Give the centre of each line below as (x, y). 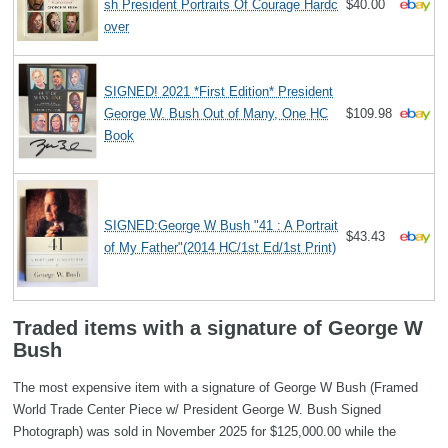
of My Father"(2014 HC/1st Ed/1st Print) (220, 247)
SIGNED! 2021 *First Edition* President (219, 91)
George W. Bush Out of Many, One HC (216, 113)
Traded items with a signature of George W (218, 327)
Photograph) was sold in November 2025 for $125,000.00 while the (204, 431)
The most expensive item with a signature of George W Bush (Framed (215, 387)
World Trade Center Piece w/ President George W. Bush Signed (197, 409)
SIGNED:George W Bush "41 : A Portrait (221, 225)
